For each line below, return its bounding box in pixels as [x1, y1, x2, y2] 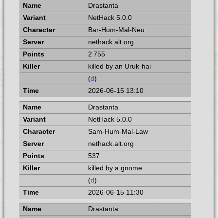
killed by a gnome [88, 164, 142, 172]
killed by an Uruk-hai [88, 63, 151, 71]
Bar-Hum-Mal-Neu [88, 26, 145, 34]
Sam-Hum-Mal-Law [88, 128, 148, 136]
